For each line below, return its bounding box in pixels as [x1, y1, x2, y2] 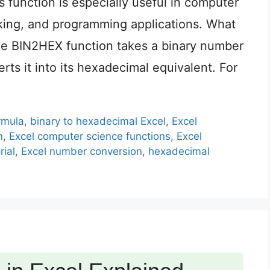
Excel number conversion [21, 145, 142, 158]
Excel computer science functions [9, 130, 171, 143]
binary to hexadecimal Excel [30, 115, 166, 128]
